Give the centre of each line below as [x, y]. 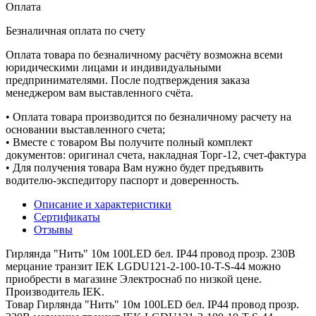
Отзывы [53, 229]
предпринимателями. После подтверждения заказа [128, 80]
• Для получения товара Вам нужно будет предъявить [134, 167]
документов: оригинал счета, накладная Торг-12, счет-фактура [156, 154]
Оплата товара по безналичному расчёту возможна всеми [144, 54]
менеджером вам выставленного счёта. [99, 92]
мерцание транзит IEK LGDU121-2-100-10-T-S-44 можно [143, 266]
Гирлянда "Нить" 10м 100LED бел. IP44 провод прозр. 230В [151, 253]
